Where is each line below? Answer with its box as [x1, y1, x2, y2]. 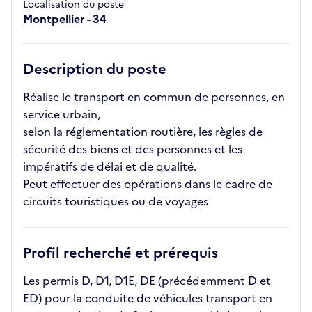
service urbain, [23, 106, 100, 123]
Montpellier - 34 [23, 10, 107, 27]
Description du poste [23, 58, 166, 79]
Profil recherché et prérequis [23, 242, 218, 263]
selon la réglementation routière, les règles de [23, 123, 263, 140]
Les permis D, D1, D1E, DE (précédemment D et [23, 272, 271, 289]
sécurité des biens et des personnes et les [23, 141, 242, 157]
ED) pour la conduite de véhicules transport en [23, 290, 272, 306]
